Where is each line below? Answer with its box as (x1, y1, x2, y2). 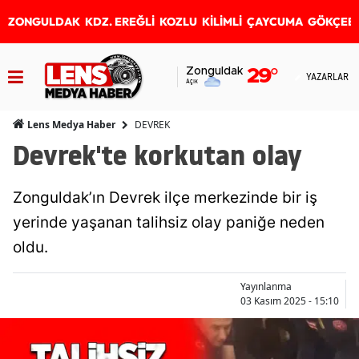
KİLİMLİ (202, 14, 242, 29)
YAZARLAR (306, 71, 349, 83)
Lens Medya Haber (25, 118, 115, 131)
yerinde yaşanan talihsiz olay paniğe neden (13, 213, 325, 232)
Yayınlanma (240, 280, 292, 293)
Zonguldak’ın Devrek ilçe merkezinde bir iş (13, 188, 317, 207)
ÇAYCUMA (247, 14, 303, 29)
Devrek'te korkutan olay (13, 135, 302, 175)
